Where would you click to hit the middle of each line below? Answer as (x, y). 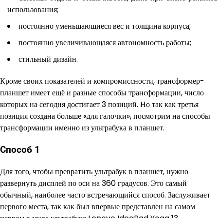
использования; (33, 10)
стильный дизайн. (48, 59)
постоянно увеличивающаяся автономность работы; (105, 43)
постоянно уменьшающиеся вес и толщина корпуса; (105, 26)
